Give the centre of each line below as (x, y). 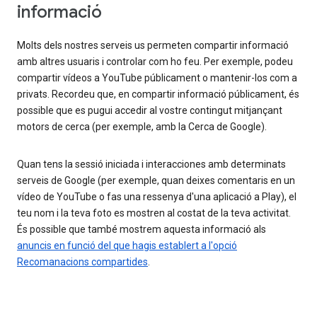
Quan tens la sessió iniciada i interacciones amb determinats (151, 165)
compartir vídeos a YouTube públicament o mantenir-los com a (157, 78)
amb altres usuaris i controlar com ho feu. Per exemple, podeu (155, 62)
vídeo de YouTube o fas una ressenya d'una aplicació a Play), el (157, 197)
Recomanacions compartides (82, 262)
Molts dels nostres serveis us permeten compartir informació (153, 46)
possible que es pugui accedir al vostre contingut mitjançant (150, 111)
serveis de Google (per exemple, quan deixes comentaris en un (156, 181)
